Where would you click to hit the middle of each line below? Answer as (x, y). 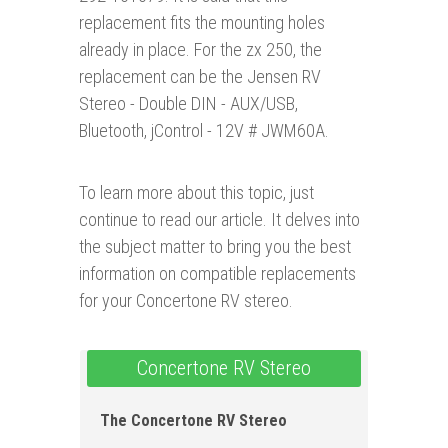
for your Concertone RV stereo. (186, 301)
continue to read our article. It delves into (219, 220)
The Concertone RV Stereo (193, 421)
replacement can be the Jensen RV (200, 77)
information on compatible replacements (217, 274)
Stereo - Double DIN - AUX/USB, (188, 104)
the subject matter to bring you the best (215, 247)
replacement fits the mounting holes (202, 23)
